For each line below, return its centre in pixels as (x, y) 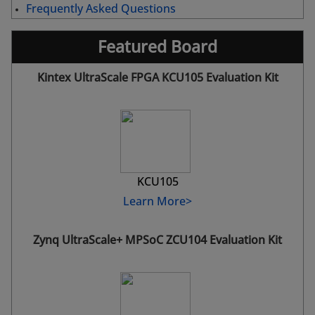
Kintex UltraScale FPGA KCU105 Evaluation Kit (157, 78)
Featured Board (157, 47)
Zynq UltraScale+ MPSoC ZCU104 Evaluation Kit (157, 240)
